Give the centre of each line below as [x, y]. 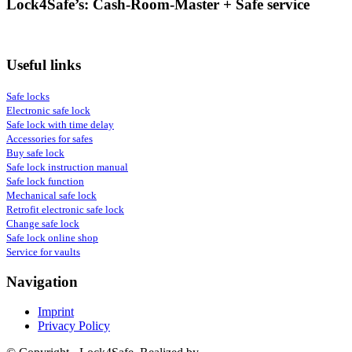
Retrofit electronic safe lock [65, 209]
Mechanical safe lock [51, 195]
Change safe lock [43, 223]
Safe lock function [45, 181]
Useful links [44, 65]
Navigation [42, 281]
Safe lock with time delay [60, 124]
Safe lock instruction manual [67, 167]
